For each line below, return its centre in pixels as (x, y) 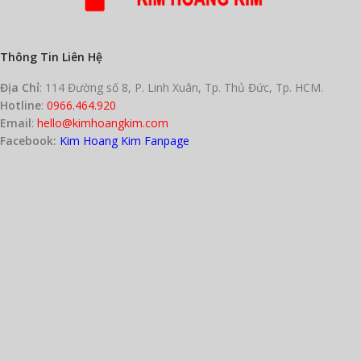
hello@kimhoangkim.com (103, 122)
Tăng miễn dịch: (57, 17)
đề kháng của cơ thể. (90, 33)
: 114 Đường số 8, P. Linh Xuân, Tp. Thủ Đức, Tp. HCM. (181, 87)
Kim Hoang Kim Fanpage (124, 140)
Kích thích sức (129, 17)
